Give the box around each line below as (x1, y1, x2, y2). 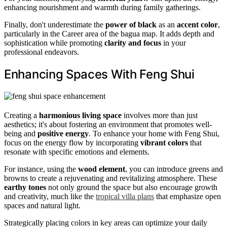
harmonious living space (39, 111, 122, 120)
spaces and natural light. (4, 201, 81, 210)
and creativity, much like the (4, 192, 96, 201)
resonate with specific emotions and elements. (4, 147, 149, 157)
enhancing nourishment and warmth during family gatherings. (4, 3, 201, 12)
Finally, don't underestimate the (4, 20, 105, 29)
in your (161, 39, 186, 48)
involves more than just (122, 111, 198, 120)
